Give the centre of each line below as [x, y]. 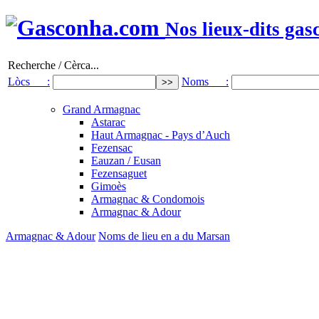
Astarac [108, 122]
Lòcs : [29, 81]
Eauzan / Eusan [126, 160]
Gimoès [109, 186]
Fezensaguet [119, 173]
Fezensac [112, 147]
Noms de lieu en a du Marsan [164, 236]
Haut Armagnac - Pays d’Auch [161, 135]
